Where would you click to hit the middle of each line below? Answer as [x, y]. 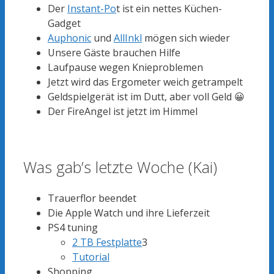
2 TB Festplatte [107, 243]
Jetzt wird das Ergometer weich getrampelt [145, 82]
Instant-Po [92, 8]
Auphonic [69, 38]
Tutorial [91, 257]
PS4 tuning [73, 228]
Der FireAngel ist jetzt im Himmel [123, 111]
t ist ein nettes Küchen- [169, 8]
